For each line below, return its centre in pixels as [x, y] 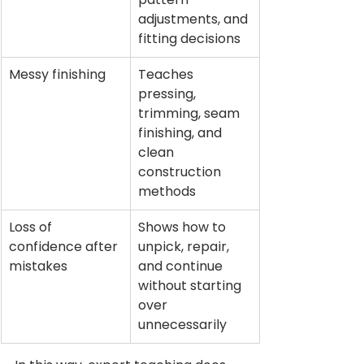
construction [181, 172]
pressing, [169, 94]
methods [167, 192]
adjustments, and [195, 19]
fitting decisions [189, 39]
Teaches [167, 75]
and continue [182, 266]
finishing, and [182, 133]
